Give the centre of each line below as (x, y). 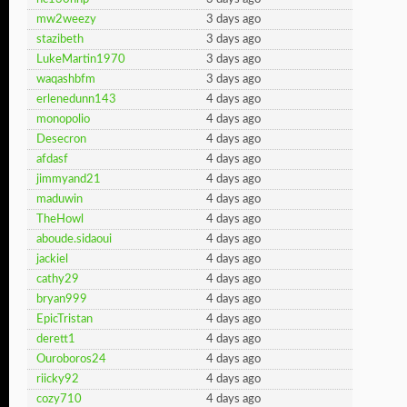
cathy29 (58, 279)
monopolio (63, 119)
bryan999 (62, 299)
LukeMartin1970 (81, 60)
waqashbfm (66, 79)
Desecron (61, 139)
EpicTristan (65, 319)
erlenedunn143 (76, 99)
